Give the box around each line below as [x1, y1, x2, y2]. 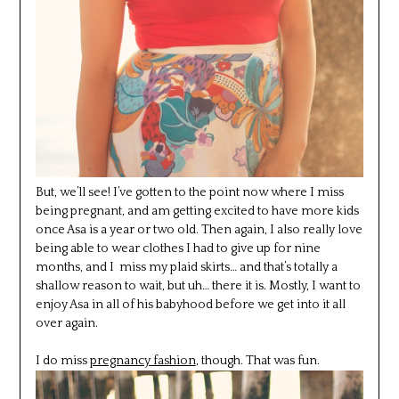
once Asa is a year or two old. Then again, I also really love [35, 223, 362, 238]
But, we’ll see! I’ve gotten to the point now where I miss [35, 185, 344, 200]
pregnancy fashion [89, 354, 196, 369]
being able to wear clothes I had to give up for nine [35, 241, 321, 256]
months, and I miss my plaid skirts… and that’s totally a [35, 260, 338, 275]
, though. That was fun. [195, 354, 320, 369]
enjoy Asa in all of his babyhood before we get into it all [35, 297, 346, 313]
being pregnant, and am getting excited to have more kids [35, 204, 359, 219]
